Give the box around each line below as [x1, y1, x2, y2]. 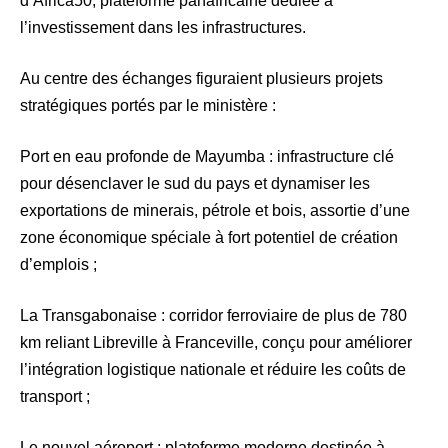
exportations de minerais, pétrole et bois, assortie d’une [20, 202, 410, 220]
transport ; [20, 388, 90, 406]
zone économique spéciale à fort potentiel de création [20, 229, 398, 247]
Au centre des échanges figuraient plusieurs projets [20, 70, 383, 88]
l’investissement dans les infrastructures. [20, 19, 306, 37]
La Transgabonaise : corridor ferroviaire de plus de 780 [20, 307, 407, 325]
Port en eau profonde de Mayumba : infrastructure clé [20, 148, 394, 166]
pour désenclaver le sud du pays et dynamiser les [20, 175, 370, 193]
